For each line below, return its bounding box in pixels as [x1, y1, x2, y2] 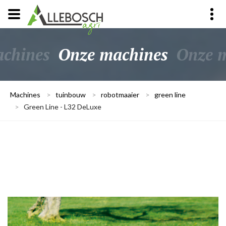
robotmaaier [101, 90, 139, 99]
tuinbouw [55, 90, 86, 99]
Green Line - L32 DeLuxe [24, 102, 101, 111]
